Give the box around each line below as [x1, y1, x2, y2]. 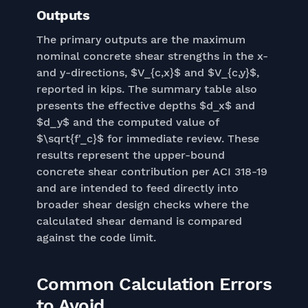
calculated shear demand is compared [36, 214, 242, 228]
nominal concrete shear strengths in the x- [36, 49, 268, 63]
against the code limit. [36, 231, 156, 244]
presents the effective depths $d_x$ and [36, 99, 255, 112]
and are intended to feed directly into [36, 181, 239, 195]
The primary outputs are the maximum [36, 33, 245, 46]
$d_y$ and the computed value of [36, 115, 219, 129]
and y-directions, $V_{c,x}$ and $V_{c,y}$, [36, 66, 259, 79]
